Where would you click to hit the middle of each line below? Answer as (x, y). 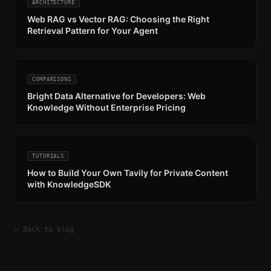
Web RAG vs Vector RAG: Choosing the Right (118, 19)
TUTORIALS (48, 156)
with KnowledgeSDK (69, 184)
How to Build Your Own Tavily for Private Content (128, 172)
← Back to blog (44, 229)
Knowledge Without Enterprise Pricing (106, 107)
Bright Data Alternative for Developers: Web (116, 96)
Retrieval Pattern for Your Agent (93, 30)
